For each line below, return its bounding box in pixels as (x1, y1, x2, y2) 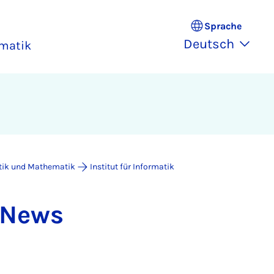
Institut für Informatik (90, 161, 174, 172)
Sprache (204, 20, 242, 32)
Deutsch (183, 36, 234, 52)
